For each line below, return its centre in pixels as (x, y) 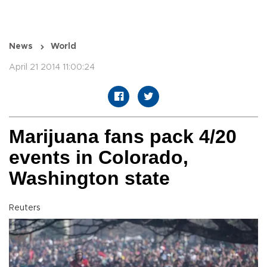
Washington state (89, 178)
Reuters (25, 208)
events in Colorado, (99, 158)
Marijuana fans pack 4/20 (123, 137)
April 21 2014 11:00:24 (52, 68)
